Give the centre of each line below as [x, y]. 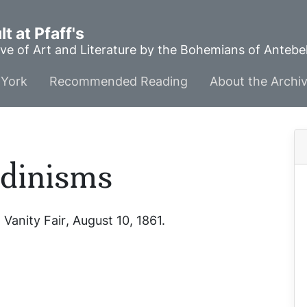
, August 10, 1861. [115, 220]
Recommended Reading [119, 81]
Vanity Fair [35, 220]
